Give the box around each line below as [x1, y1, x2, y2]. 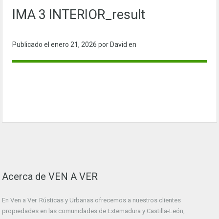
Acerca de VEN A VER [2, 171, 98, 183]
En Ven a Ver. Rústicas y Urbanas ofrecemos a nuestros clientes [2, 197, 181, 204]
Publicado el [12, 41, 51, 49]
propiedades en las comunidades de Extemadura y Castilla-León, [2, 207, 185, 215]
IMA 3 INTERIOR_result [12, 7, 145, 23]
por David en [98, 41, 136, 49]
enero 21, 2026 [51, 41, 98, 49]
